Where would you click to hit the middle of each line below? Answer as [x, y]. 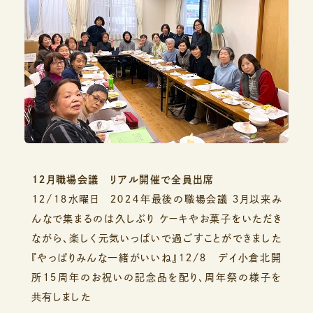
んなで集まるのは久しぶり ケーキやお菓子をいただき [156, 218]
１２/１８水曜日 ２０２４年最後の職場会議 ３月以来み [156, 199]
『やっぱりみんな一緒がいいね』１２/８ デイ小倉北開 [156, 257]
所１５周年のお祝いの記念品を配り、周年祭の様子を [156, 277]
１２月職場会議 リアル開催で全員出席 [122, 179]
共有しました [61, 297]
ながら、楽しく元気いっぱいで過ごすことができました [156, 238]
